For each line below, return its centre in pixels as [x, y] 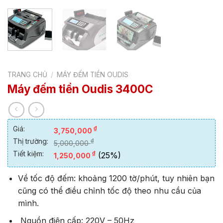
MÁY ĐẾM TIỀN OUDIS [93, 74]
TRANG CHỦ [27, 74]
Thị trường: [31, 141]
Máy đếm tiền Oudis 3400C [80, 89]
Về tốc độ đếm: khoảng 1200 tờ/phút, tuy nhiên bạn [116, 178]
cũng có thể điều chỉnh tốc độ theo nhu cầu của [109, 191]
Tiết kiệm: [28, 154]
